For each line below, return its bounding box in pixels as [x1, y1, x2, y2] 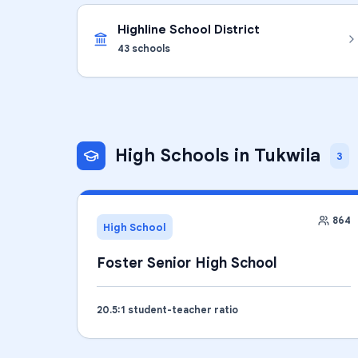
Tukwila [254, 145, 320, 166]
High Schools [115, 145, 229, 166]
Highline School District [117, 22, 260, 37]
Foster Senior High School [97, 254, 277, 272]
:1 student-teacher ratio [117, 304, 238, 316]
